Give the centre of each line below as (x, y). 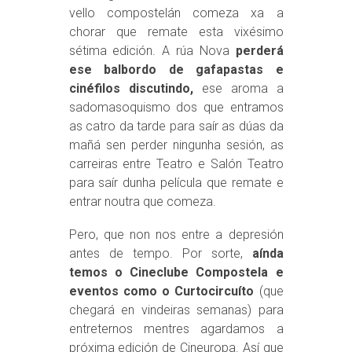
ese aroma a (238, 88)
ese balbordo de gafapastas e (176, 70)
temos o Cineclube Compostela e (176, 272)
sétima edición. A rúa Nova (149, 51)
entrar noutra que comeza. (142, 202)
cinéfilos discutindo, (131, 88)
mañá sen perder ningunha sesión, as (176, 145)
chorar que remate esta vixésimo (176, 32)
